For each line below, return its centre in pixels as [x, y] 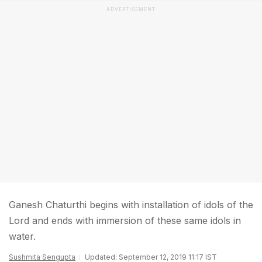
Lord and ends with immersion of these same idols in [125, 220]
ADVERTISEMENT [131, 9]
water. [22, 236]
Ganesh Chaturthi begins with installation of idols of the [131, 205]
